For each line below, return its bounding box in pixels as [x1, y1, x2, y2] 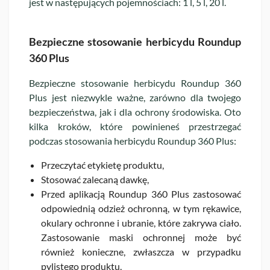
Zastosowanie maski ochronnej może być [41, 231, 241, 243]
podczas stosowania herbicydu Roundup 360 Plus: [29, 134, 236, 146]
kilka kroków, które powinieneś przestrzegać [29, 120, 241, 132]
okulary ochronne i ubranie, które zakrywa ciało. [41, 216, 241, 228]
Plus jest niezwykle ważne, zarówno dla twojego [29, 91, 241, 103]
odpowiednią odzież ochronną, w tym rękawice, [41, 202, 241, 214]
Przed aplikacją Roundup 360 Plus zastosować [41, 187, 241, 199]
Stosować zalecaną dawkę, [41, 173, 149, 185]
